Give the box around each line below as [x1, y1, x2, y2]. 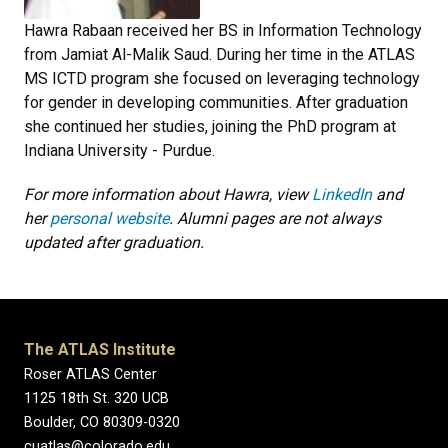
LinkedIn [312, 185, 372, 204]
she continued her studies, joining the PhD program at [24, 117, 396, 136]
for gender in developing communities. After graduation [24, 93, 408, 112]
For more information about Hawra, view [24, 185, 312, 204]
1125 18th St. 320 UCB [24, 390, 169, 407]
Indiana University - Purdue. [24, 141, 215, 160]
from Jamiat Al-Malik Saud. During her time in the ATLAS [24, 45, 415, 64]
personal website [50, 209, 169, 228]
